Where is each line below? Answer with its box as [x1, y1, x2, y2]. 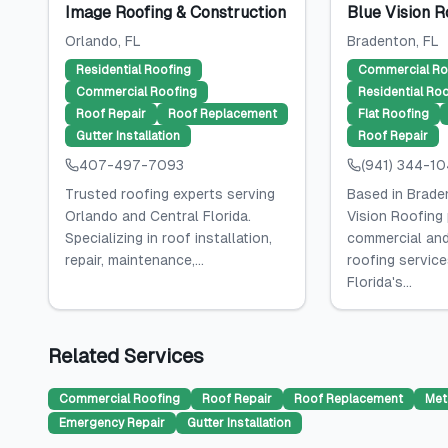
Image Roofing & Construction [65, 3, 286, 22]
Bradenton [346, 33, 416, 49]
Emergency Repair [59, 416, 165, 430]
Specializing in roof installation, [65, 230, 272, 246]
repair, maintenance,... [65, 252, 204, 268]
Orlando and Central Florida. [65, 208, 251, 224]
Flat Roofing [357, 107, 429, 121]
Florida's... [346, 274, 412, 290]
